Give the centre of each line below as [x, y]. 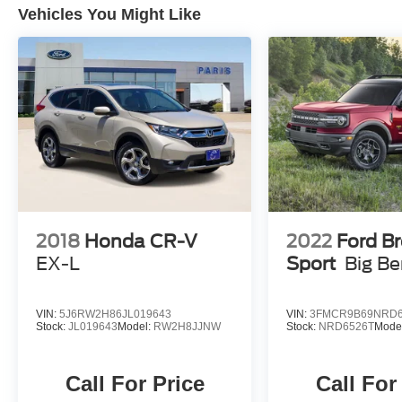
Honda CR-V [141, 242]
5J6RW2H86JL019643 [115, 315]
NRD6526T [347, 327]
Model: [135, 327]
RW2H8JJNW [187, 327]
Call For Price [135, 384]
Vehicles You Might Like [109, 15]
